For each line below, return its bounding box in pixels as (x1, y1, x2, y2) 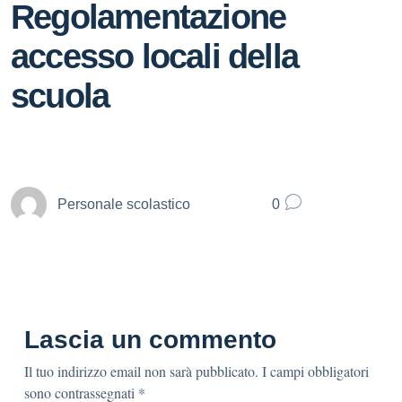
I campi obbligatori (262, 362, 369, 380)
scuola (11, 76, 109, 115)
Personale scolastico (57, 196, 190, 212)
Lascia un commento (24, 326, 276, 354)
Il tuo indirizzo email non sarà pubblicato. (24, 362, 258, 380)
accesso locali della (11, 37, 299, 75)
